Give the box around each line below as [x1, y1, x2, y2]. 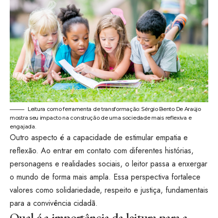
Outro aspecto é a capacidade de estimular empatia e [10, 131, 188, 143]
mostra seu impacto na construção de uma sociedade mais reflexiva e [10, 114, 192, 121]
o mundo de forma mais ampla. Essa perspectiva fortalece [10, 171, 200, 182]
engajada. [10, 123, 36, 130]
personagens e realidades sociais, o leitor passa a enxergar [10, 158, 207, 169]
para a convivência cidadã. [10, 197, 98, 209]
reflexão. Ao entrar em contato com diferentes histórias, [10, 145, 194, 156]
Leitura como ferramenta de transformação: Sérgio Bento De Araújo [28, 105, 201, 112]
